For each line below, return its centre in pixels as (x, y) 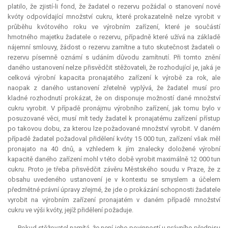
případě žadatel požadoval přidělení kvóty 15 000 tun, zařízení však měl (114, 139)
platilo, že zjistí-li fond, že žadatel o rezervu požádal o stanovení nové (114, 7)
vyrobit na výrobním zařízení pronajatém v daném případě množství (114, 200)
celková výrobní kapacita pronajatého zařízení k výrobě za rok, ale (114, 78)
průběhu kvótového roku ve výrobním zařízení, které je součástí (114, 27)
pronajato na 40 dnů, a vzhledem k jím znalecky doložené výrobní (114, 149)
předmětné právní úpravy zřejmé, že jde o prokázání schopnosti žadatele (114, 190)
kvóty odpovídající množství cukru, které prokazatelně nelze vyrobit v (114, 17)
